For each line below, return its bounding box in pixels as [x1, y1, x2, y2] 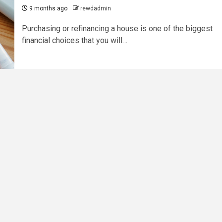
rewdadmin [80, 4, 111, 12]
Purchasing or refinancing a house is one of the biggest [21, 23, 213, 33]
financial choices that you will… [21, 35, 127, 45]
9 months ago [27, 4, 67, 12]
